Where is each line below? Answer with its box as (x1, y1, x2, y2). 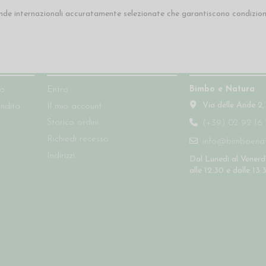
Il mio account (47, 102, 102, 111)
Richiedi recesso (47, 135, 109, 144)
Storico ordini (47, 118, 99, 128)
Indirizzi (47, 151, 75, 160)
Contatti (189, 64, 227, 74)
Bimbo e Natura (189, 85, 255, 94)
